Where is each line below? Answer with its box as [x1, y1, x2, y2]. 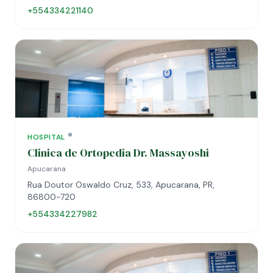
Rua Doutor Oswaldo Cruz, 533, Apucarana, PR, [27, 179, 214, 190]
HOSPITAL [27, 132, 65, 142]
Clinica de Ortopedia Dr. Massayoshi [27, 145, 209, 160]
